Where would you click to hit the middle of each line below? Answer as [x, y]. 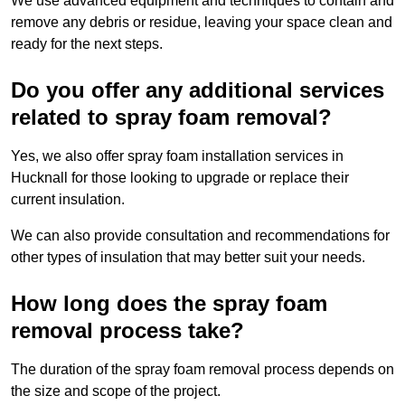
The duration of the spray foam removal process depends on [202, 370]
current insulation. [68, 200]
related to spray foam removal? [171, 118]
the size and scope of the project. [116, 391]
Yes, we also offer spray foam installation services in [177, 156]
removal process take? [127, 331]
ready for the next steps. [87, 44]
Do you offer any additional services [198, 90]
